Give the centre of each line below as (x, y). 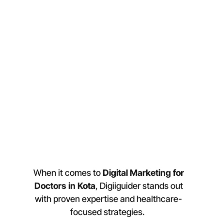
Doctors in (56, 186)
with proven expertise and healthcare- (108, 199)
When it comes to (68, 173)
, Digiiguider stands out (139, 186)
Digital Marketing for (143, 173)
